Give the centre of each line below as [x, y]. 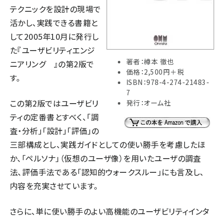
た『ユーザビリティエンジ [53, 50]
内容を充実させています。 [54, 186]
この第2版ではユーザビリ [54, 103]
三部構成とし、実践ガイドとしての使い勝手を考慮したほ [108, 144]
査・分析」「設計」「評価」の [55, 131]
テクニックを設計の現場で [55, 9]
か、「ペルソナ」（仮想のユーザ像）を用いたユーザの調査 [106, 158]
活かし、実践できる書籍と [54, 23]
